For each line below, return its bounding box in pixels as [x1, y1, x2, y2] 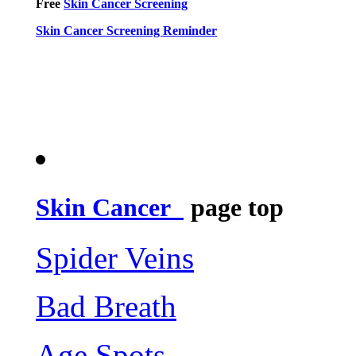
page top [184, 193, 284, 222]
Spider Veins [36, 241, 194, 276]
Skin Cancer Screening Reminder [36, 23, 217, 37]
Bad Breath [36, 289, 176, 324]
